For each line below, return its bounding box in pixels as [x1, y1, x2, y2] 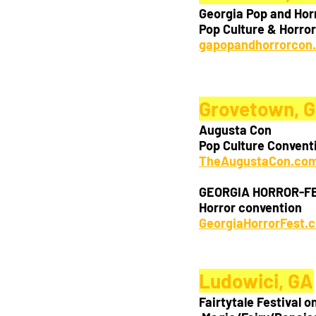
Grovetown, [199, 97, 299, 121]
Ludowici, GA [199, 269, 313, 293]
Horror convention [199, 200, 302, 216]
